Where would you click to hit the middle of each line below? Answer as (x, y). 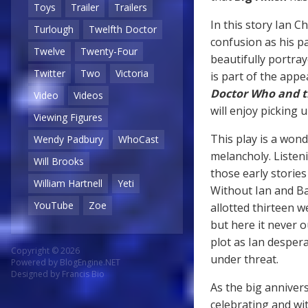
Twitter (49, 74)
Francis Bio (83, 274)
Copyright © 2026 (45, 251)
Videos (88, 96)
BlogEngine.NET (90, 263)
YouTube (54, 206)
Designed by (36, 274)
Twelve (49, 52)
